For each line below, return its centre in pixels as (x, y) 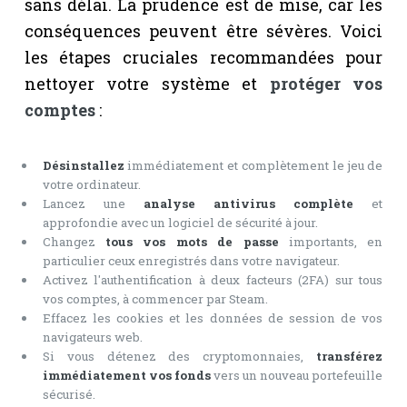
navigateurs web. (92, 337)
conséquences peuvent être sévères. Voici (203, 30)
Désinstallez (83, 165)
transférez (350, 356)
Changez (74, 241)
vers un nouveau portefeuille (297, 375)
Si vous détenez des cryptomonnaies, (179, 356)
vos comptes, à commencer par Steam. (155, 298)
